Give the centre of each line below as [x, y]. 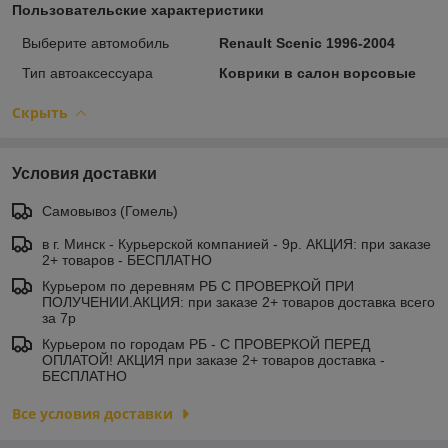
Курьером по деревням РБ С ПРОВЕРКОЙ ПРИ [198, 285]
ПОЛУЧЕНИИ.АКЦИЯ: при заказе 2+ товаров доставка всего [238, 301]
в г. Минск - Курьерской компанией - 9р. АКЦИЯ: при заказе [236, 243]
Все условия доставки [92, 413]
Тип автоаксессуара [87, 72]
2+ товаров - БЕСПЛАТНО [127, 259]
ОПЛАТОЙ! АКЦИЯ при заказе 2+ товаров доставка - [213, 359]
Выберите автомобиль [95, 42]
